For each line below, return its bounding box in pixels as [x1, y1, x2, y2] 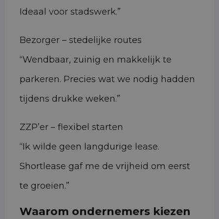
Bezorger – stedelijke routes [20, 35, 142, 46]
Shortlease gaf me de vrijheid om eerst [20, 161, 190, 172]
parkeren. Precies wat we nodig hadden [20, 74, 195, 85]
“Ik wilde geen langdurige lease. [20, 141, 159, 153]
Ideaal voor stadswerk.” [20, 6, 121, 18]
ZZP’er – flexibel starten [20, 122, 123, 133]
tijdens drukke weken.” [20, 93, 120, 105]
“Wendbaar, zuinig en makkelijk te [20, 54, 172, 66]
